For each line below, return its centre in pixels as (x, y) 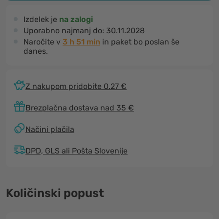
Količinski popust (55, 193)
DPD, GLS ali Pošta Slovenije (77, 151)
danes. (36, 51)
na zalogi (76, 19)
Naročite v (43, 42)
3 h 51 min (81, 42)
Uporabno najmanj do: (65, 31)
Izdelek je (41, 19)
